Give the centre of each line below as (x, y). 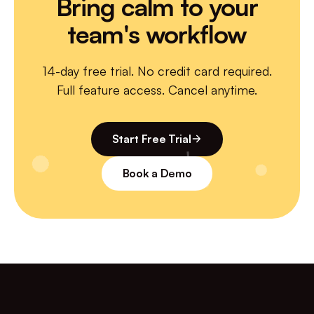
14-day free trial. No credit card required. (157, 70)
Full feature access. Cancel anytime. (157, 89)
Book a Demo (157, 173)
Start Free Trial (151, 138)
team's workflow (157, 34)
